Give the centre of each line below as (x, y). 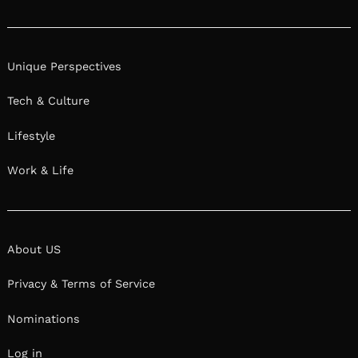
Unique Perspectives (64, 66)
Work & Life (40, 171)
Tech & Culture (48, 101)
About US (34, 249)
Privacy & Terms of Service (81, 284)
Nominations (44, 318)
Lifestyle (31, 135)
